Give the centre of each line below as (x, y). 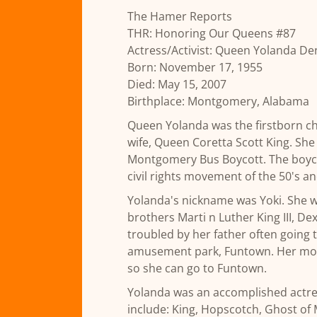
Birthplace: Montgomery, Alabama (220, 101)
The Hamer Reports (180, 16)
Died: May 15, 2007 (177, 84)
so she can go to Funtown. (197, 268)
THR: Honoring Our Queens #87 (212, 33)
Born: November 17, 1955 (195, 67)
